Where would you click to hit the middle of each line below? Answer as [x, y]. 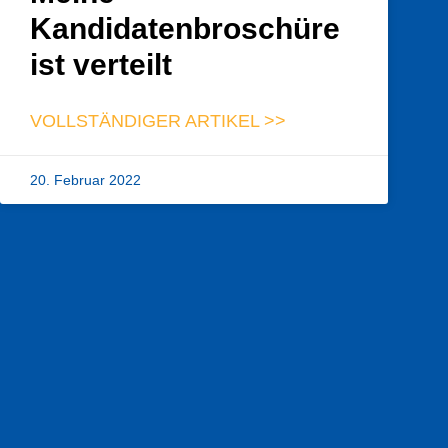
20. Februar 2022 [85, 180]
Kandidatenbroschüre [185, 29]
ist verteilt [101, 65]
